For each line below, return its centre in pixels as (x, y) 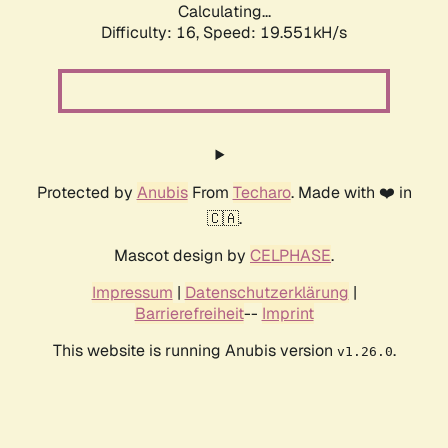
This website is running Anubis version (194, 351)
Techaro (261, 193)
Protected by (86, 193)
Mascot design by (182, 256)
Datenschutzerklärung (266, 293)
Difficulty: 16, (152, 33)
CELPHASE (290, 256)
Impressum (132, 293)
